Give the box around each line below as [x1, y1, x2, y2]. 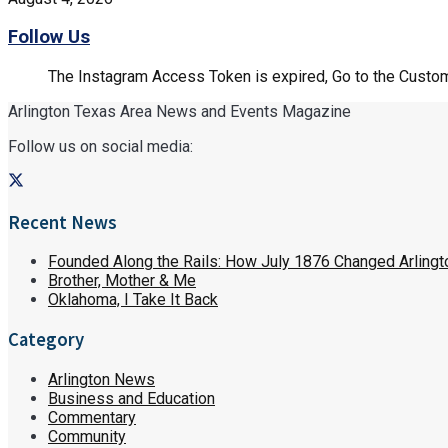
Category [8, 328, 84, 352]
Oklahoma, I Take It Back [48, 290, 218, 310]
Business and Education [48, 388, 215, 408]
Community [48, 426, 126, 446]
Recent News [8, 210, 117, 234]
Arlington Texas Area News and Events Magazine [8, 101, 351, 121]
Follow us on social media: [8, 136, 193, 156]
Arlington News [48, 369, 155, 389]
